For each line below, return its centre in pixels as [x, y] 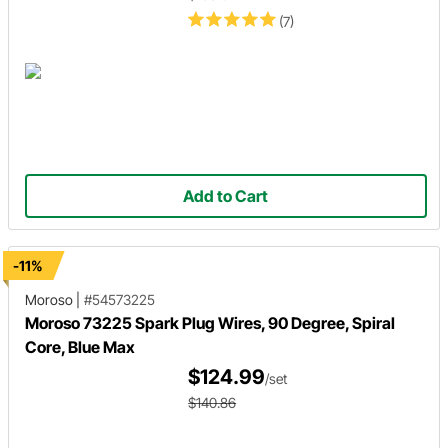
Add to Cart [226, 196]
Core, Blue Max [80, 347]
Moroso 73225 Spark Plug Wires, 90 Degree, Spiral [210, 323]
